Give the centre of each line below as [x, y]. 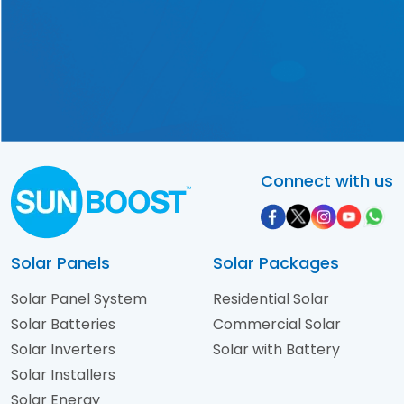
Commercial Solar [277, 325]
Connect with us [327, 181]
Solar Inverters [63, 350]
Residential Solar [271, 299]
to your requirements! [202, 37]
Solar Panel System [79, 299]
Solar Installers [63, 375]
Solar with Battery [276, 350]
